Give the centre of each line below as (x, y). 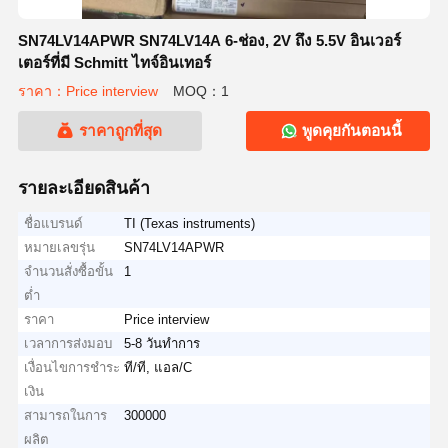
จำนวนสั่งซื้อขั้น (69, 271)
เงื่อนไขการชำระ (72, 367)
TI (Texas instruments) (190, 223)
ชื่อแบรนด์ (54, 223)
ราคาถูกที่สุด (121, 131)
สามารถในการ (66, 415)
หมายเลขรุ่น (60, 247)
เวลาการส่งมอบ (68, 343)
